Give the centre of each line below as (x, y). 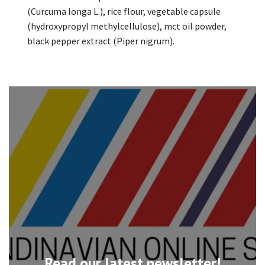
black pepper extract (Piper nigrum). (101, 41)
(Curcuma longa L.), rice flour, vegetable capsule (124, 12)
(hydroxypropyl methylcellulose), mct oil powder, (127, 26)
